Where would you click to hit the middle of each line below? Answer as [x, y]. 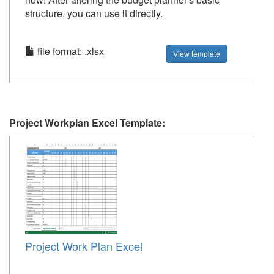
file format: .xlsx [69, 51]
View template [197, 54]
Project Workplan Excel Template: [87, 123]
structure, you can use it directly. [94, 13]
